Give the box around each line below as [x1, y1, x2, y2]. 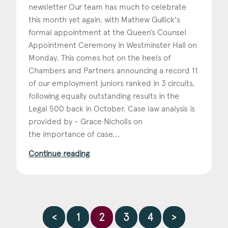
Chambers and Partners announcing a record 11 [28, 65, 198, 75]
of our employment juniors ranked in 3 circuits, [28, 78, 194, 88]
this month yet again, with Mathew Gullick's [28, 14, 180, 24]
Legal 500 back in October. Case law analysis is [28, 103, 195, 113]
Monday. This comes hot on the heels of [28, 52, 171, 63]
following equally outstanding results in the [28, 91, 179, 101]
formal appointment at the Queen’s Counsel [28, 27, 186, 37]
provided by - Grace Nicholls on [28, 116, 142, 126]
